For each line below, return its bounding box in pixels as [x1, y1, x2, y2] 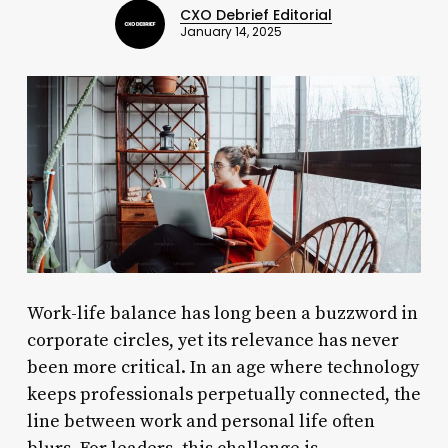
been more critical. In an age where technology [26, 355, 419, 379]
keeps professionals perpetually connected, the [26, 382, 421, 406]
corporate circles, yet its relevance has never [26, 328, 399, 352]
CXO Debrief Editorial [180, 5, 333, 26]
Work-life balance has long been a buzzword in [26, 301, 418, 325]
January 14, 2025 [180, 24, 283, 41]
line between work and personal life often [26, 409, 375, 433]
